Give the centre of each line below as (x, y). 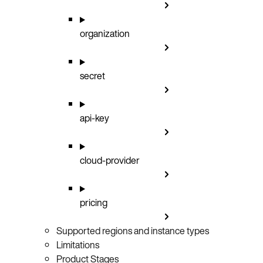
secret (92, 76)
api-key (95, 118)
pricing (94, 203)
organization (105, 34)
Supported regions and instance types (133, 231)
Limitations (78, 245)
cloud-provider (110, 161)
